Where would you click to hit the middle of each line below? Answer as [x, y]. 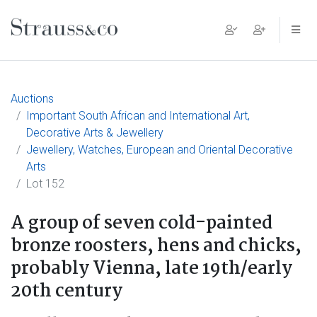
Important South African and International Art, [138, 116]
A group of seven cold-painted [142, 224]
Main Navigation [88, 41]
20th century [67, 292]
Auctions [32, 99]
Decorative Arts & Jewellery [95, 133]
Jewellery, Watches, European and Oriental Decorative [160, 150]
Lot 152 [45, 184]
